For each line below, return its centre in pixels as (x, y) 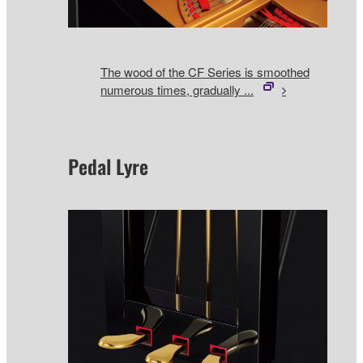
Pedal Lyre (108, 167)
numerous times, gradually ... (177, 89)
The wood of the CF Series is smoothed (205, 71)
